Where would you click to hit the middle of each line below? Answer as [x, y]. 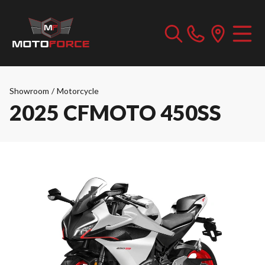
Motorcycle [78, 91]
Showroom [29, 91]
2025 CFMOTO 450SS [115, 112]
